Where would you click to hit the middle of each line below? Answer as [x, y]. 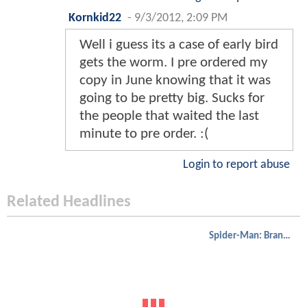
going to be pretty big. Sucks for [172, 99]
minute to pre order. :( [144, 134]
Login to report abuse [236, 165]
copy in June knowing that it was [175, 81]
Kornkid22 [95, 19]
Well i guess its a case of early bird [179, 45]
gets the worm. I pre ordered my [174, 63]
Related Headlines [69, 202]
